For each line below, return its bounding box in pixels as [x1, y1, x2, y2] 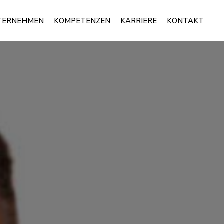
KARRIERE [120, 15, 157, 26]
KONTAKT [167, 15, 204, 26]
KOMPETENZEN [54, 15, 110, 26]
